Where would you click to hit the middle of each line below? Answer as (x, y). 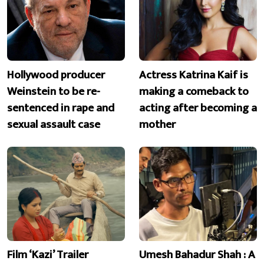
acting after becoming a (198, 108)
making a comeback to (194, 91)
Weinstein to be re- (54, 91)
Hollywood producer (56, 75)
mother (157, 124)
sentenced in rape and (61, 108)
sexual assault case (54, 124)
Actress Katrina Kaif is (194, 75)
